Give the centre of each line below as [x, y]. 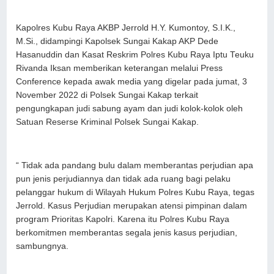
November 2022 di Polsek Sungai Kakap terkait [107, 95]
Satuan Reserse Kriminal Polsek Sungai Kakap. [108, 122]
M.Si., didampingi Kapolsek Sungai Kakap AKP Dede [117, 42]
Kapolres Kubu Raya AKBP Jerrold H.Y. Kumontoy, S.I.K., [126, 28]
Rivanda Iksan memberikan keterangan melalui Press [120, 68]
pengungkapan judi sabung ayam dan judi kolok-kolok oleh [130, 109]
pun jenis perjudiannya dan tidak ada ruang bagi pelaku [124, 179]
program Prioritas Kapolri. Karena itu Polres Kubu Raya [123, 220]
